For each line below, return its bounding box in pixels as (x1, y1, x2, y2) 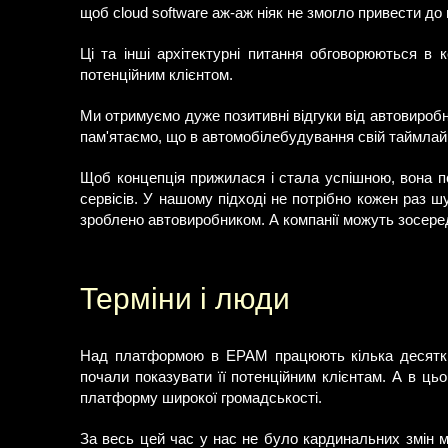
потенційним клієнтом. (80, 67, 233, 83)
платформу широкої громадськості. (80, 390, 322, 406)
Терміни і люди (80, 281, 290, 315)
